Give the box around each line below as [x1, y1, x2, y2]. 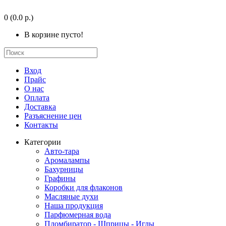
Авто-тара [44, 147, 79, 155]
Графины [44, 174, 76, 183]
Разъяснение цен [24, 111, 82, 120]
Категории [24, 138, 61, 146]
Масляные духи [44, 192, 98, 201]
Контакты [24, 121, 58, 129]
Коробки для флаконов [44, 183, 123, 192]
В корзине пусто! [24, 30, 83, 39]
